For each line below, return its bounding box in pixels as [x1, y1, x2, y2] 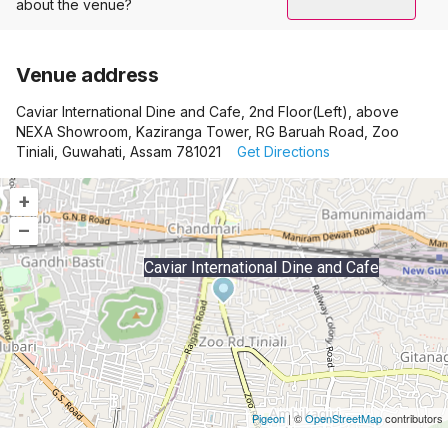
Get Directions [237, 143, 330, 160]
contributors [382, 410, 443, 426]
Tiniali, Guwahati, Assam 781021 [16, 143, 221, 160]
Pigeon [252, 410, 285, 426]
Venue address [16, 63, 159, 87]
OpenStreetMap [305, 410, 382, 426]
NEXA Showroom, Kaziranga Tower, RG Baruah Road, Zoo [16, 123, 399, 140]
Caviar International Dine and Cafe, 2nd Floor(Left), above [16, 103, 399, 120]
